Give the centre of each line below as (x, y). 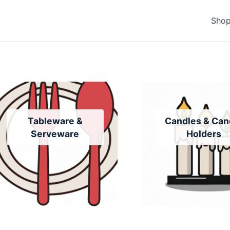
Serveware (55, 133)
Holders (204, 133)
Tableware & (55, 121)
